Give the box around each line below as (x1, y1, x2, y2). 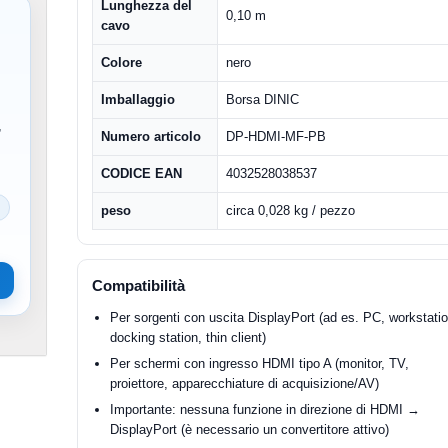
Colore (101, 55, 143, 70)
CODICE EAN (101, 166, 183, 181)
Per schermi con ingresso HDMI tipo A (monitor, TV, (110, 356, 410, 371)
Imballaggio (101, 92, 176, 107)
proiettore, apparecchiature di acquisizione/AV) (110, 376, 380, 391)
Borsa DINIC (226, 92, 300, 107)
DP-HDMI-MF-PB (226, 129, 327, 144)
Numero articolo (101, 129, 202, 144)
